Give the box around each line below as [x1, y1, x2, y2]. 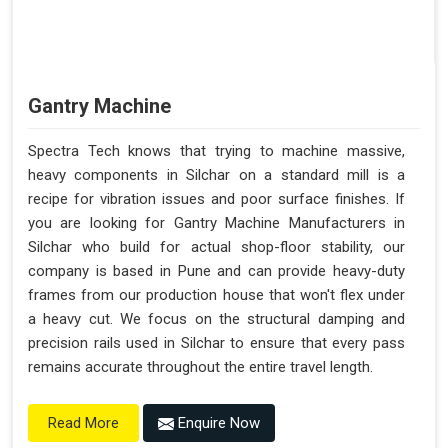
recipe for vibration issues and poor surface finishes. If [28, 189, 405, 208]
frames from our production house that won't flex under [28, 285, 405, 304]
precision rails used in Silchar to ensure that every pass [28, 333, 405, 352]
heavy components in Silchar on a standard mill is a [28, 165, 405, 184]
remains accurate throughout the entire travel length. [28, 357, 373, 376]
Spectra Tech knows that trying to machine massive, [28, 141, 405, 160]
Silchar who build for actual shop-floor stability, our [28, 237, 405, 256]
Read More [48, 413, 119, 432]
